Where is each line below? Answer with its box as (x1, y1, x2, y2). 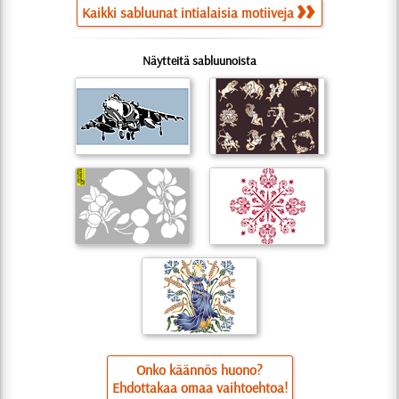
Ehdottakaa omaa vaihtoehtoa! (111, 379, 288, 396)
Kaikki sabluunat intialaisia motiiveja (82, 4, 294, 21)
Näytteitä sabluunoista (142, 53, 256, 69)
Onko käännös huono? (136, 361, 263, 379)
